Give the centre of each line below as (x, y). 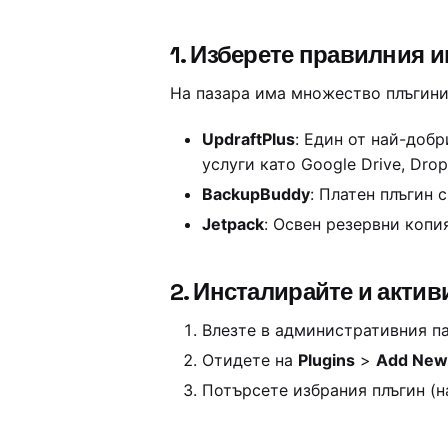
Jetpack (232, 224)
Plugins (326, 360)
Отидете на (249, 360)
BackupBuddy (255, 194)
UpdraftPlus (248, 139)
